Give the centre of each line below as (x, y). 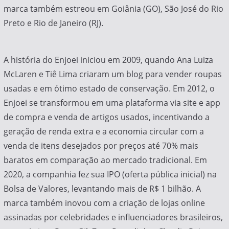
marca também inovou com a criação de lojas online (104, 203)
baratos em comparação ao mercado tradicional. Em (105, 160)
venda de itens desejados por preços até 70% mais (101, 146)
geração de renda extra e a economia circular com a (104, 132)
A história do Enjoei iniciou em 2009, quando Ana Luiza (108, 60)
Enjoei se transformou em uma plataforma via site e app (112, 103)
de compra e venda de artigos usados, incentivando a (106, 117)
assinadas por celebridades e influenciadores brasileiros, (113, 217)
